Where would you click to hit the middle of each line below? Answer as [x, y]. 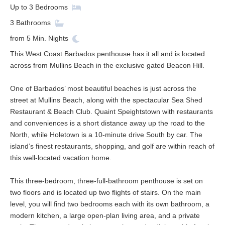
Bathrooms [33, 23]
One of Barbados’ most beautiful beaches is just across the [103, 89]
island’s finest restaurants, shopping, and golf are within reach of [112, 146]
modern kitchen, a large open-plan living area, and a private [105, 216]
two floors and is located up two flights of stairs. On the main [105, 193]
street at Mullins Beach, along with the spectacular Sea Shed [106, 100]
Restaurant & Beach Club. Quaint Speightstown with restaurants [111, 112]
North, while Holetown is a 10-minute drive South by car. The [106, 135]
